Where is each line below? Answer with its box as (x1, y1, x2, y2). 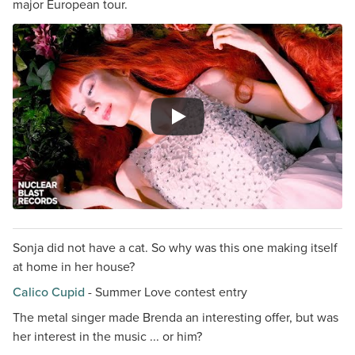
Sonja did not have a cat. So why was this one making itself (13, 239, 338, 257)
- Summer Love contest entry (85, 283, 247, 301)
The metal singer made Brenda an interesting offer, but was (13, 308, 338, 326)
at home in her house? (13, 258, 135, 276)
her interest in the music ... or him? (13, 327, 202, 345)
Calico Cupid (13, 283, 85, 301)
